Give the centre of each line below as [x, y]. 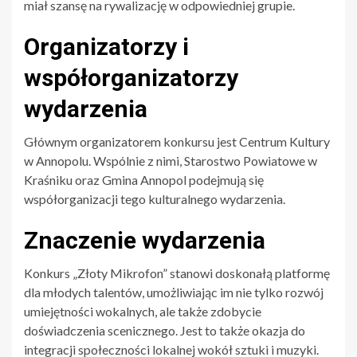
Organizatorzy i [106, 46]
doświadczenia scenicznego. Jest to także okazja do [165, 330]
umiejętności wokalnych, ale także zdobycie [143, 311]
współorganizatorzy [131, 77]
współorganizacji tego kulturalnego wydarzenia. [155, 198]
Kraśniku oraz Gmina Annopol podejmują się [144, 179]
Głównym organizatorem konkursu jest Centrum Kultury [177, 141]
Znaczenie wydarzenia [145, 240]
